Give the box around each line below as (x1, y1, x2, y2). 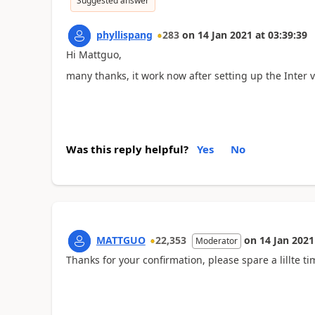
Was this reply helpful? (65, 141, 188, 156)
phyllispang (96, 27, 153, 41)
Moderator (195, 234, 238, 247)
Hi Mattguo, (65, 47, 122, 61)
